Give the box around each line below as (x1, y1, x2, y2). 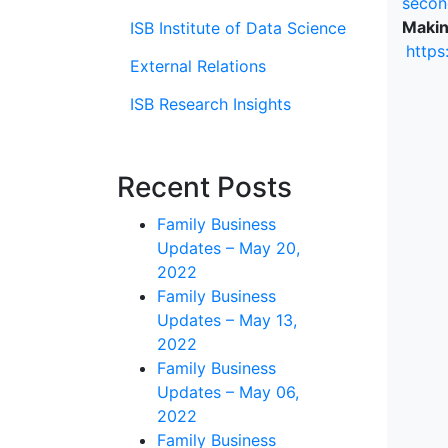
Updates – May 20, (157, 238, 300, 258)
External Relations (130, 56, 266, 76)
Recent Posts (117, 170, 292, 204)
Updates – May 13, (157, 310, 297, 330)
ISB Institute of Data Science (130, 18, 346, 38)
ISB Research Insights (130, 94, 291, 114)
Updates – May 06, (157, 382, 299, 402)
